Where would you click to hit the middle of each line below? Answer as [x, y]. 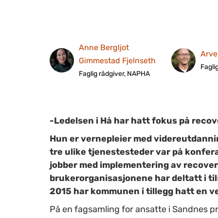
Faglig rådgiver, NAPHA [114, 73]
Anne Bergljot [104, 47]
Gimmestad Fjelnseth [117, 60]
